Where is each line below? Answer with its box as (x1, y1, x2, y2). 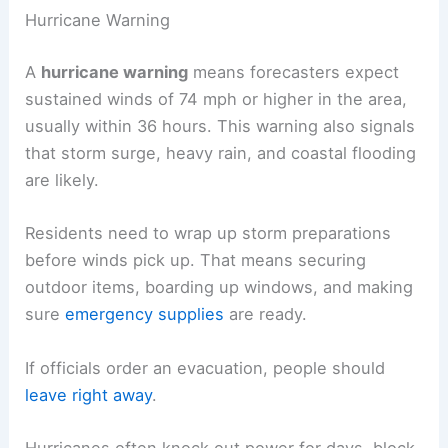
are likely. (25, 170, 100, 191)
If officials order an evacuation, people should (25, 357, 386, 378)
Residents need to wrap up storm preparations (25, 223, 392, 244)
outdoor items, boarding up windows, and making (25, 277, 414, 298)
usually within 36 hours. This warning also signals (25, 116, 416, 137)
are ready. (224, 304, 308, 325)
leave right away (25, 384, 153, 405)
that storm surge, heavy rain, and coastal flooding (25, 143, 417, 164)
